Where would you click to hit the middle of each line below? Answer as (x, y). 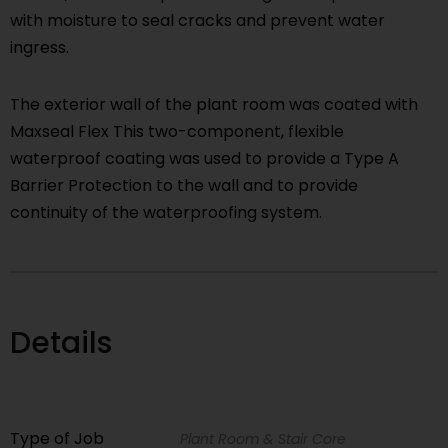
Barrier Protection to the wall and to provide (184, 186)
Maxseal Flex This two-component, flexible (177, 132)
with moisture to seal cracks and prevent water (197, 21)
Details (61, 343)
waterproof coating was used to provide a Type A (204, 159)
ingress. (39, 48)
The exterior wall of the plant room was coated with (214, 105)
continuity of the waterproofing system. (166, 213)
